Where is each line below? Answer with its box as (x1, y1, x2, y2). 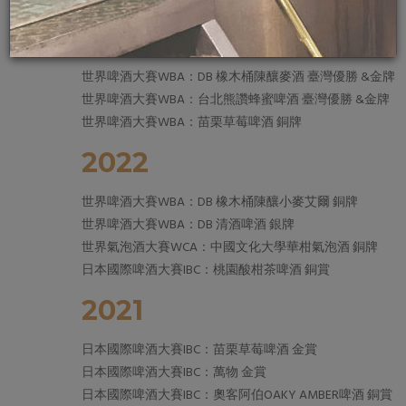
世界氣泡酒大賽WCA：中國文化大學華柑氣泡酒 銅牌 (82, 237, 378, 258)
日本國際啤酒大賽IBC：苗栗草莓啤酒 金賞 (82, 340, 317, 361)
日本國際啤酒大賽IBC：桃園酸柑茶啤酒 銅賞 (82, 260, 330, 281)
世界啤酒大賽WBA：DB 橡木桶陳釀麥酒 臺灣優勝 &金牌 (82, 67, 395, 88)
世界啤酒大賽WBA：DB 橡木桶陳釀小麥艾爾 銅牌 (82, 192, 358, 213)
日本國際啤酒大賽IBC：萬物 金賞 (82, 362, 266, 383)
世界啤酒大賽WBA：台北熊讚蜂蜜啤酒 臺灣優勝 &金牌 (82, 90, 390, 111)
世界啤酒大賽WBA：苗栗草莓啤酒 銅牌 (82, 112, 302, 133)
